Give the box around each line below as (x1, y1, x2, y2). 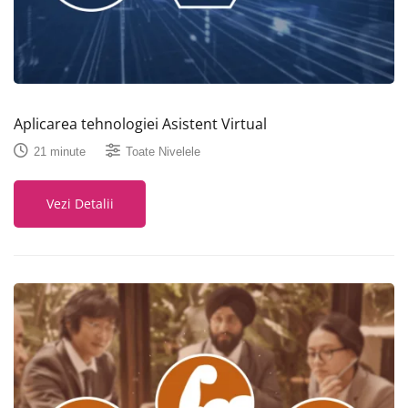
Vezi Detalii (46, 195, 114, 213)
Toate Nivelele (126, 144, 200, 158)
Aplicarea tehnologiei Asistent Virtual (14, 114, 267, 135)
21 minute (34, 144, 86, 158)
